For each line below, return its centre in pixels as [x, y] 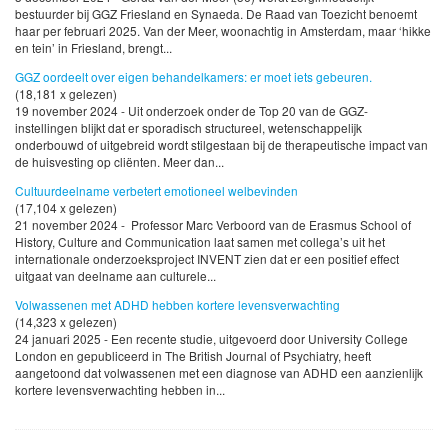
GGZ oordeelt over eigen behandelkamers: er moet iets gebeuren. [193, 76]
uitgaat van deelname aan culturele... [115, 275]
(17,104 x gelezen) [66, 207]
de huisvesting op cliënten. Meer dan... [119, 161]
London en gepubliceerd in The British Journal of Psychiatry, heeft [193, 355]
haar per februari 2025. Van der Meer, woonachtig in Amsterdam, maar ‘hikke [223, 30]
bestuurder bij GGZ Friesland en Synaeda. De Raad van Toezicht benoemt [216, 13]
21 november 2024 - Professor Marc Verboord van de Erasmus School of [213, 224]
